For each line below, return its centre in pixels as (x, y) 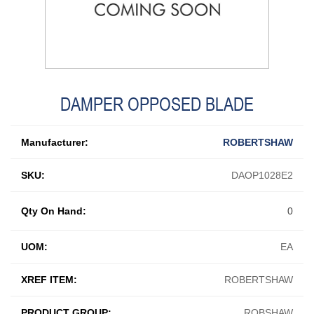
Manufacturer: (55, 142)
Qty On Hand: (54, 211)
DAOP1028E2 (262, 175)
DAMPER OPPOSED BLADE (157, 104)
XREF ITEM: (49, 279)
